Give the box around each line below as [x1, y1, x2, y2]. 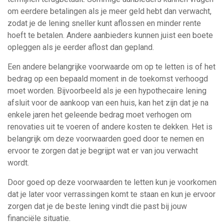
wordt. [7, 158, 29, 167]
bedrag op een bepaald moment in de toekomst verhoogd [7, 74, 208, 83]
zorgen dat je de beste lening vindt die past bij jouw [7, 201, 187, 211]
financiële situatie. [7, 213, 70, 223]
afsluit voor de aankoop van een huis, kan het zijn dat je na [7, 98, 208, 107]
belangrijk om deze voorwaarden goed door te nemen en [7, 134, 204, 143]
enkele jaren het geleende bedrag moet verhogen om [7, 110, 191, 119]
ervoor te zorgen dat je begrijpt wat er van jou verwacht [7, 146, 198, 155]
